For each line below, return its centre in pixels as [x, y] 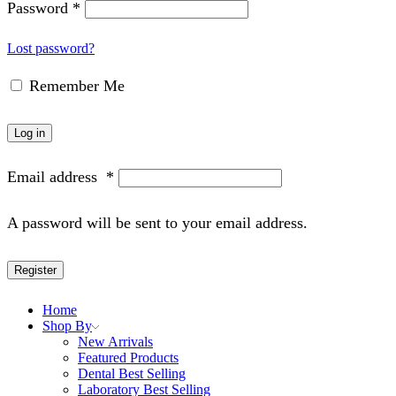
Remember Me [77, 85]
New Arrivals [115, 342]
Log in [30, 133]
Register [35, 270]
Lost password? [51, 49]
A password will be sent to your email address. [157, 223]
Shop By [67, 326]
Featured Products [128, 358]
